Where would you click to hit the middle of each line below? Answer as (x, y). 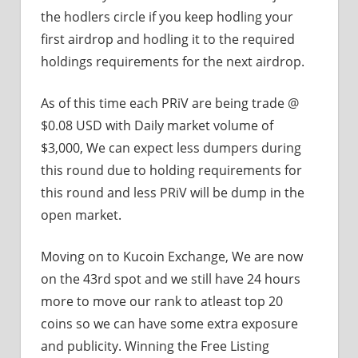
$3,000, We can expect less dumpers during (171, 147)
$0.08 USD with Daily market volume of (157, 125)
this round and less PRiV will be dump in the (173, 192)
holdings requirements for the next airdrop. (173, 61)
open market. (81, 215)
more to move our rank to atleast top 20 (162, 301)
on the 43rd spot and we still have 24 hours (171, 278)
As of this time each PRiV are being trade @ (170, 103)
